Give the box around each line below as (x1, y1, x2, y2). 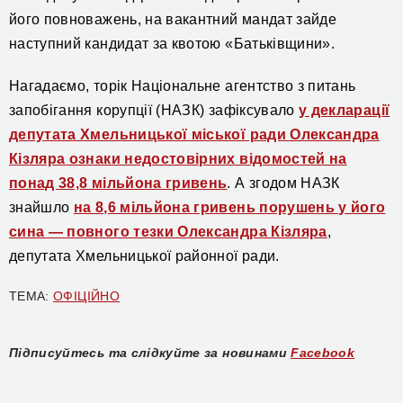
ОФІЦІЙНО (53, 288, 120, 303)
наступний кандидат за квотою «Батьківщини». (9, 35, 336, 51)
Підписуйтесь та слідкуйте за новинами (9, 345, 287, 360)
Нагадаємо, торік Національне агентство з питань (9, 77, 356, 94)
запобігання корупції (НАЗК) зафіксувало (9, 102, 300, 118)
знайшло (9, 199, 74, 215)
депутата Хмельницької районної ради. (9, 247, 280, 264)
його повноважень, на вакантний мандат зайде (9, 11, 337, 27)
